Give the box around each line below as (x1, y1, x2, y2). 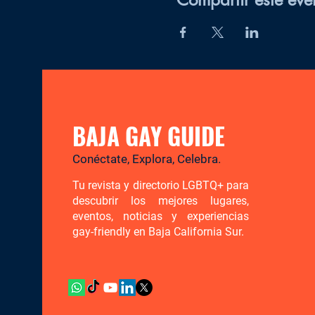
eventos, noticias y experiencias (72, 210, 249, 224)
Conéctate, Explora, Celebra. (72, 152, 221, 167)
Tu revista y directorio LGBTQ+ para (72, 179, 249, 193)
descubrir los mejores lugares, (72, 194, 249, 208)
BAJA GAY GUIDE (72, 119, 225, 154)
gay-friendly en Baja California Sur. (72, 225, 244, 239)
